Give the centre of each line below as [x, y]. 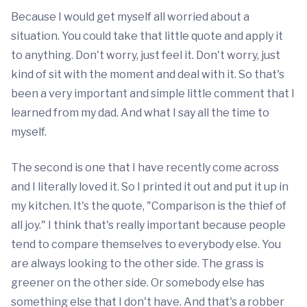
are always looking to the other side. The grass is [137, 263]
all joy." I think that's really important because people [148, 225]
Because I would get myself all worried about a [130, 16]
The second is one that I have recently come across [145, 167]
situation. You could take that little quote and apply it [147, 36]
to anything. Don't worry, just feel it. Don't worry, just [146, 55]
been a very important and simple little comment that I [153, 93]
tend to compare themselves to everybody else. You [146, 244]
